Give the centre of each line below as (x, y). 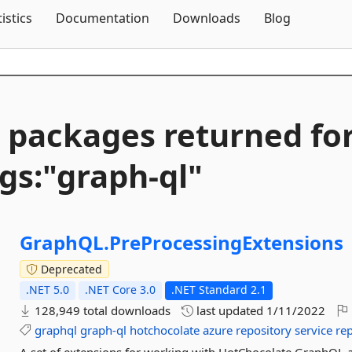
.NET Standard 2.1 (219, 290)
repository (264, 330)
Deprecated (70, 269)
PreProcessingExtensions (227, 242)
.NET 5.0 (48, 290)
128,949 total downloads (101, 310)
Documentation (103, 18)
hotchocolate (165, 330)
